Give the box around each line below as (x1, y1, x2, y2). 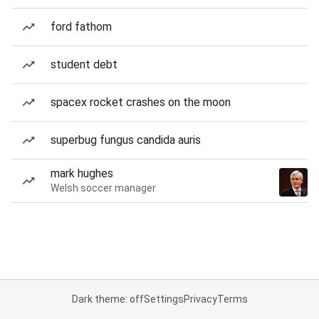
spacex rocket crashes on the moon (51, 95, 231, 109)
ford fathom (51, 20, 112, 33)
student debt (51, 58, 117, 71)
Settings (143, 293, 184, 305)
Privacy (183, 293, 217, 305)
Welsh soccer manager (51, 182, 156, 194)
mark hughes (51, 167, 113, 180)
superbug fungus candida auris (51, 133, 201, 147)
